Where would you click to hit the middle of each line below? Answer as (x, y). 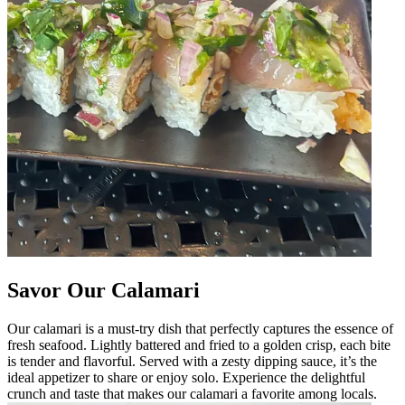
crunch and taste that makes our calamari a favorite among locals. (192, 393)
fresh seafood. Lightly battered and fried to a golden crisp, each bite (199, 344)
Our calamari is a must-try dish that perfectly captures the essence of (200, 328)
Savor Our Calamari (104, 290)
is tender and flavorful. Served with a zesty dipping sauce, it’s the (192, 361)
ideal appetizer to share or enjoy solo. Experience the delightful (186, 377)
